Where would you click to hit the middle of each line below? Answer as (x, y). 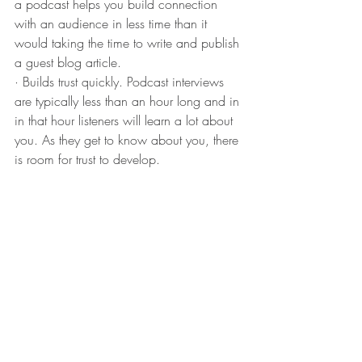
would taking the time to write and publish (129, 42)
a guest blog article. (68, 62)
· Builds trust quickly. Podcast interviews (121, 81)
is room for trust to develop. (87, 159)
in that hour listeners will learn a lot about (126, 120)
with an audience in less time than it (113, 23)
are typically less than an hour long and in (129, 101)
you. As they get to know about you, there (128, 139)
